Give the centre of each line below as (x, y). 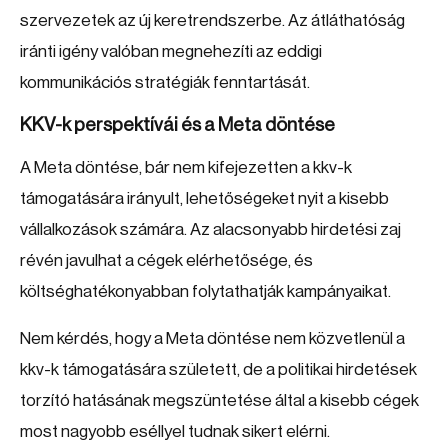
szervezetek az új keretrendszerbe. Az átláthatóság (212, 20)
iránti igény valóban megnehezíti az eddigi (171, 51)
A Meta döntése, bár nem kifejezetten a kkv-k (186, 167)
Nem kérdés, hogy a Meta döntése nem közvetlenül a (212, 338)
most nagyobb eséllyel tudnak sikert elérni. (175, 431)
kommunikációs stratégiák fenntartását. (165, 82)
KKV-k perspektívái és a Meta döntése (177, 125)
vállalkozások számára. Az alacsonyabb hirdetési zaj (210, 229)
